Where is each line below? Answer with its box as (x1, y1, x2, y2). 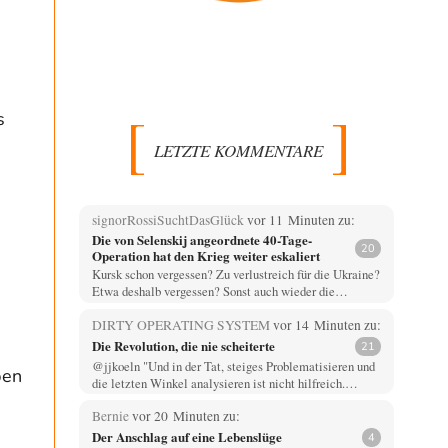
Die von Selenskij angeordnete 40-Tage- (91, 230, 313, 250)
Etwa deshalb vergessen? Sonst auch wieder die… (91, 282, 348, 301)
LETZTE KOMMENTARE (154, 138, 323, 162)
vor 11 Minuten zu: (246, 211, 355, 230)
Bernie (91, 406, 132, 425)
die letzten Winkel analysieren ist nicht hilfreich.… (91, 373, 358, 392)
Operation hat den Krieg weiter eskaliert (91, 246, 320, 266)
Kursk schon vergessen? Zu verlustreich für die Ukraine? (91, 265, 380, 284)
